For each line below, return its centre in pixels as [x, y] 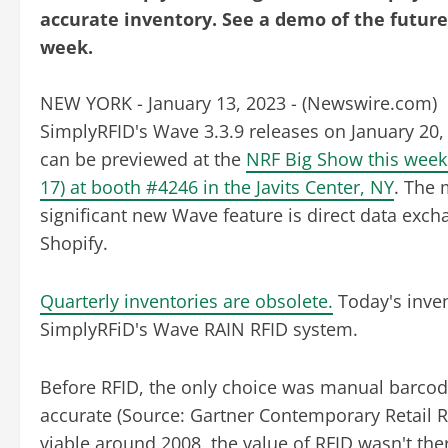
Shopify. [74, 242]
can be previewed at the [143, 158]
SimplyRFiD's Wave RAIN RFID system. [199, 328]
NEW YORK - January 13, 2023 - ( [173, 102]
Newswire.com [369, 102]
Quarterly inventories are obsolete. [186, 300]
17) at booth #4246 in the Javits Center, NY [217, 186]
